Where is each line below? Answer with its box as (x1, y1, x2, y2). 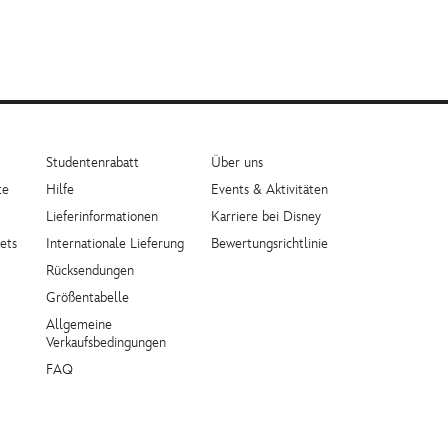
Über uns (211, 153, 263, 171)
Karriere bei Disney (211, 207, 321, 225)
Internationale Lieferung (46, 234, 184, 252)
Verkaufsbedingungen (46, 333, 166, 351)
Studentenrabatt (46, 153, 139, 171)
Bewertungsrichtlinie (211, 234, 328, 252)
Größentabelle (46, 288, 129, 306)
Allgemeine (46, 315, 112, 333)
